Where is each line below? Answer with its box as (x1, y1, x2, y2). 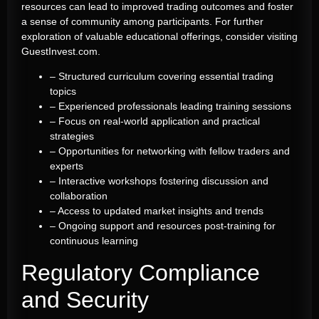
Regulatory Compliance (21, 259, 260, 286)
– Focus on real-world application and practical (50, 115, 260, 127)
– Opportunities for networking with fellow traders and (50, 145, 290, 157)
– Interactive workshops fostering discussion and (50, 175, 268, 187)
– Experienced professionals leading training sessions (50, 100, 291, 113)
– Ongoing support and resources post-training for (50, 220, 276, 232)
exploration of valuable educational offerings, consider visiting (21, 30, 298, 42)
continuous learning (50, 235, 138, 247)
